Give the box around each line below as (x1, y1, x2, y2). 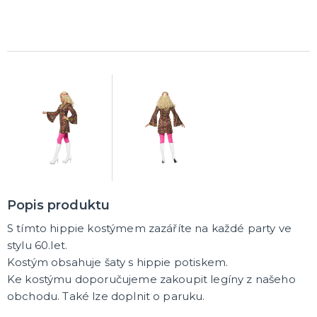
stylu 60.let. (7, 238, 68, 252)
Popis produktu (7, 197, 110, 213)
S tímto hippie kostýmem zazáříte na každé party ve (7, 221, 292, 235)
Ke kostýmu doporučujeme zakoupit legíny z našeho (7, 272, 296, 286)
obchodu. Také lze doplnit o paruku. (7, 289, 205, 303)
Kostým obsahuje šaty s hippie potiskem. (7, 255, 229, 269)
